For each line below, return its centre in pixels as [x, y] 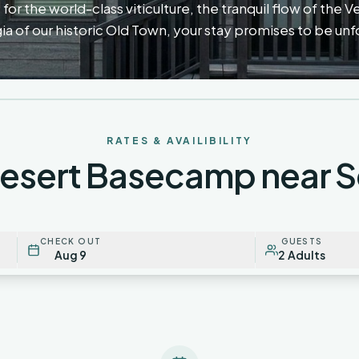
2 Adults [302, 255]
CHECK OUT [71, 241]
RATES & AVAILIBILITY [179, 141]
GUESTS [302, 241]
